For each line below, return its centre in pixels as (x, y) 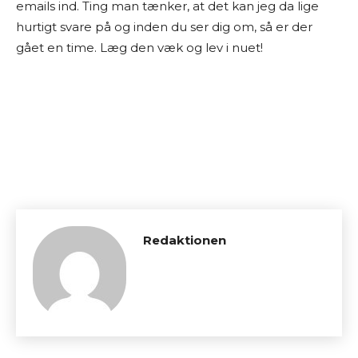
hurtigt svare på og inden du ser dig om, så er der (164, 27)
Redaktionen (185, 240)
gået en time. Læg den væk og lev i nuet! (139, 48)
